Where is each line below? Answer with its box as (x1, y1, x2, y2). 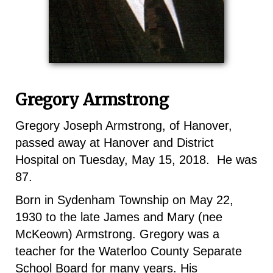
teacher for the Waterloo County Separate (15, 244, 242, 258)
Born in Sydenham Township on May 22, (15, 193, 233, 207)
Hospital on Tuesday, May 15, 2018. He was (15, 153, 257, 166)
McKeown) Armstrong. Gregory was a (15, 227, 219, 241)
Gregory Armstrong (15, 90, 169, 110)
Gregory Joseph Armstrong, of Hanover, (15, 119, 232, 132)
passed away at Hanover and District (15, 136, 214, 149)
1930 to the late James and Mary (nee (15, 210, 222, 224)
